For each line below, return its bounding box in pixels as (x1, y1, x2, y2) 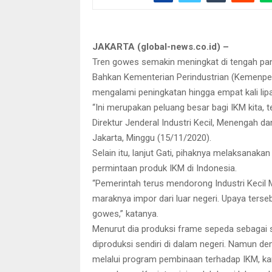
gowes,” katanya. (92, 208, 158, 219)
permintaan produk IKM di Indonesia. (92, 163, 237, 174)
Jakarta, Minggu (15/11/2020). (92, 132, 211, 143)
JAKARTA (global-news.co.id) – (92, 41, 229, 52)
